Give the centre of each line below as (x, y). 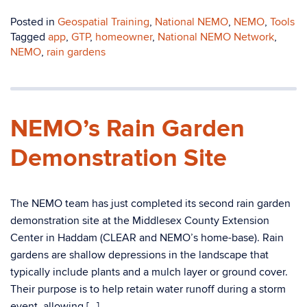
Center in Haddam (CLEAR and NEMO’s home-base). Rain (147, 238)
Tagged (29, 37)
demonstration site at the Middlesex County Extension (140, 221)
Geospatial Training (103, 22)
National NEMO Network (216, 37)
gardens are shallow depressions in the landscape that (139, 255)
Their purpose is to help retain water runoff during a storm (148, 289)
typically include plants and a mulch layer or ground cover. (149, 272)
